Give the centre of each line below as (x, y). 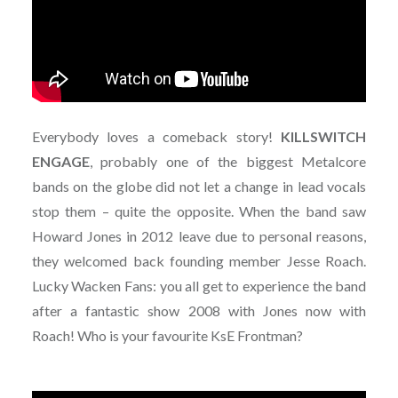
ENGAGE (60, 162)
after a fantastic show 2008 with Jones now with (199, 311)
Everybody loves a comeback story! (156, 137)
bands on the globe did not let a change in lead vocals (199, 187)
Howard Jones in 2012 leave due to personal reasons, (199, 236)
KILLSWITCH (324, 137)
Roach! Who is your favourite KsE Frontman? (167, 336)
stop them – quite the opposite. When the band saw (199, 211)
